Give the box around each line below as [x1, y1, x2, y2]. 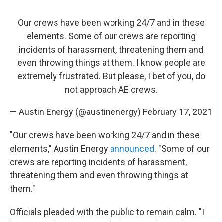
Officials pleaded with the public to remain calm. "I [10, 207, 204, 218]
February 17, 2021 [143, 107, 212, 117]
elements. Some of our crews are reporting [26, 31, 196, 42]
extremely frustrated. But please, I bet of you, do [17, 71, 205, 82]
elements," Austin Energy [10, 143, 110, 154]
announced [110, 143, 154, 154]
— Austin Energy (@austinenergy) [10, 107, 143, 117]
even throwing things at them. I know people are [17, 57, 205, 68]
